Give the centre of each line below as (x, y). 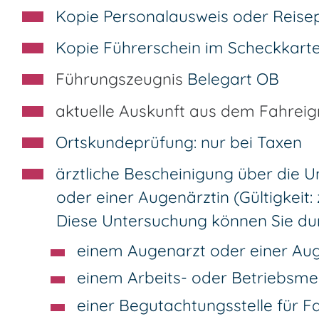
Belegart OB (233, 79)
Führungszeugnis (121, 79)
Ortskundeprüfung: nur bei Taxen (179, 142)
